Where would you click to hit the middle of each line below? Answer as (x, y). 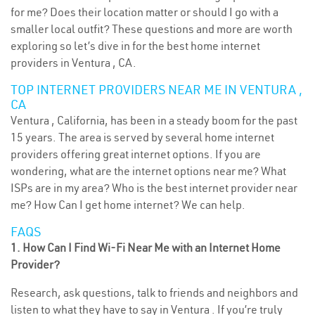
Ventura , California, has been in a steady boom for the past (154, 120)
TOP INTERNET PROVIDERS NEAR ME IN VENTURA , (156, 90)
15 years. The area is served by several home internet (142, 137)
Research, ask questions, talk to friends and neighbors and (154, 292)
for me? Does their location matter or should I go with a (144, 12)
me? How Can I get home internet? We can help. (128, 205)
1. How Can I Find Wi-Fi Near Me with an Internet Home (146, 247)
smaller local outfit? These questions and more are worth (152, 29)
